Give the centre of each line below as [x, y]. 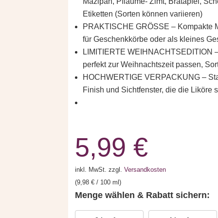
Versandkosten [145, 170]
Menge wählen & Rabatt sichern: [142, 195]
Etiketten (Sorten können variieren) [142, 14]
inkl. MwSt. [91, 170]
